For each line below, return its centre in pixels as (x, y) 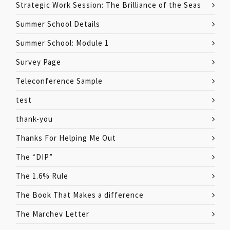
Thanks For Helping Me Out (66, 138)
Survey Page (39, 62)
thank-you (34, 119)
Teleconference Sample (59, 81)
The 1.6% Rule (42, 176)
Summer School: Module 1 (62, 43)
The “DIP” (34, 157)
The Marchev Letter (53, 214)
